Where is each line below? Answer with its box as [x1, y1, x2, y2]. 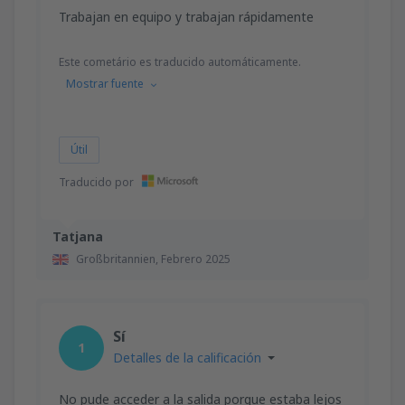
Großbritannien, [76, 250, 161, 267]
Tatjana [52, 227, 103, 245]
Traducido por [59, 174, 137, 190]
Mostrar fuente [66, 75, 144, 91]
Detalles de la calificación [113, 348, 261, 366]
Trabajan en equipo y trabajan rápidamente [59, 7, 314, 25]
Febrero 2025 [161, 250, 231, 267]
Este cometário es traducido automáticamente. [59, 53, 301, 70]
